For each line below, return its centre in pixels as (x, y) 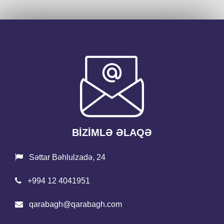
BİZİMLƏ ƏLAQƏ (112, 132)
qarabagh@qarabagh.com (74, 204)
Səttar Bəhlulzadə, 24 (66, 157)
